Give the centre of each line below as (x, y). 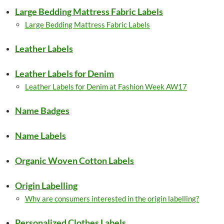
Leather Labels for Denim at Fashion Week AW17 (106, 86)
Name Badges (42, 110)
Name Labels (40, 135)
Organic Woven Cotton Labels (74, 160)
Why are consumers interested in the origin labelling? (112, 198)
